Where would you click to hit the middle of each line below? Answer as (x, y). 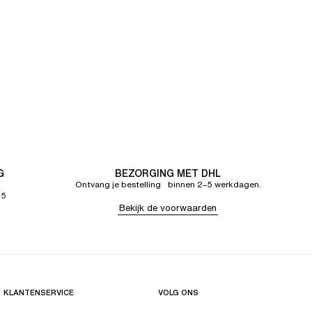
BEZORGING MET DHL (168, 173)
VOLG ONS (178, 292)
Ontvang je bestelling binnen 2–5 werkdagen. (168, 184)
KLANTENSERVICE (39, 292)
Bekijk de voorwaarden (168, 208)
